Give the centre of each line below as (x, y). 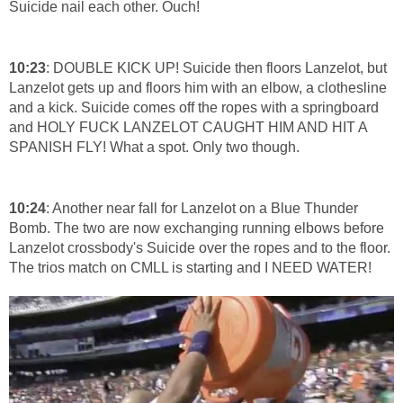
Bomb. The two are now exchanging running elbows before (197, 228)
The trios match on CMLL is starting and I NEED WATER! (190, 267)
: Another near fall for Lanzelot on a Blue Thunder (202, 208)
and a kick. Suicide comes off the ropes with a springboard (194, 107)
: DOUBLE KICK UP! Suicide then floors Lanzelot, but (216, 67)
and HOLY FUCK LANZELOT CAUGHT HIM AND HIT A (188, 127)
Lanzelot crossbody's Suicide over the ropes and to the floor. (200, 247)
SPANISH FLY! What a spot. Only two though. (154, 147)
